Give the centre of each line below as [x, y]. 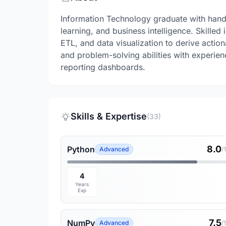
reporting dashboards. [103, 67]
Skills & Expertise [109, 116]
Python [81, 149]
